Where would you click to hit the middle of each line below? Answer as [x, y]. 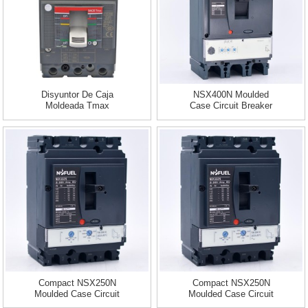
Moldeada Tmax [77, 106]
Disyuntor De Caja [77, 95]
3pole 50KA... [231, 117]
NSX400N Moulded [231, 95]
